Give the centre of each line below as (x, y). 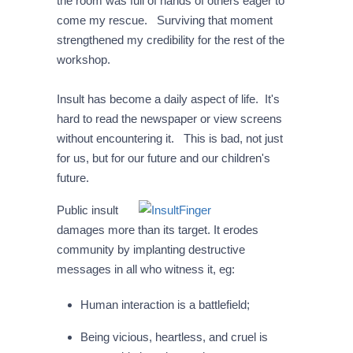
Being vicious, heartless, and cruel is (174, 337)
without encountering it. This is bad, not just (169, 139)
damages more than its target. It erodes (157, 230)
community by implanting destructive (150, 250)
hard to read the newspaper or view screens (169, 119)
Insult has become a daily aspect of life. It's (168, 99)
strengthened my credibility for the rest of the (170, 40)
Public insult (87, 210)
